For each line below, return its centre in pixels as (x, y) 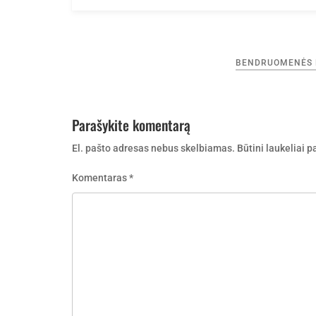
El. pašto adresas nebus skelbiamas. (153, 148)
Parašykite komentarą (131, 125)
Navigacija (102, 61)
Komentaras (101, 178)
